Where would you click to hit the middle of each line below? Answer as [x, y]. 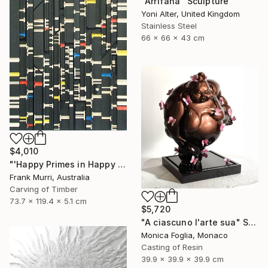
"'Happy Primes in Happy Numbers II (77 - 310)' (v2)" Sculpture [121, 164]
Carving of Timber [44, 189]
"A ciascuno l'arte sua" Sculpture [252, 223]
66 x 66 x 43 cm [173, 38]
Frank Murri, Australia [50, 177]
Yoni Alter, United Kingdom [191, 14]
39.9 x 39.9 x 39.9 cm [182, 259]
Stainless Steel [169, 26]
